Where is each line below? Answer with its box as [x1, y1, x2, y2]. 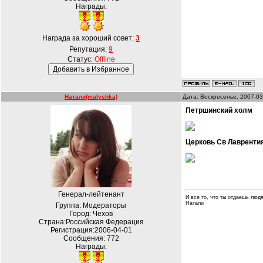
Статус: [67, 55, 95, 63]
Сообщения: [63, 234, 107, 242]
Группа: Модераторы [56, 201, 126, 210]
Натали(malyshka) [65, 93, 117, 100]
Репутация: [69, 45, 109, 53]
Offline [94, 55, 115, 63]
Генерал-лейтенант [58, 190, 124, 198]
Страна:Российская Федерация [38, 218, 144, 226]
